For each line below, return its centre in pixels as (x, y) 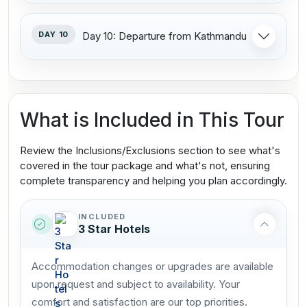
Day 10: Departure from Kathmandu (165, 36)
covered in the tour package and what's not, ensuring (145, 165)
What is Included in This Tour (152, 120)
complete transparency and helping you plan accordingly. (153, 180)
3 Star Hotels (114, 229)
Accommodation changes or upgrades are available (152, 266)
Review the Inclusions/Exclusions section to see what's (150, 150)
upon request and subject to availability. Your (136, 284)
